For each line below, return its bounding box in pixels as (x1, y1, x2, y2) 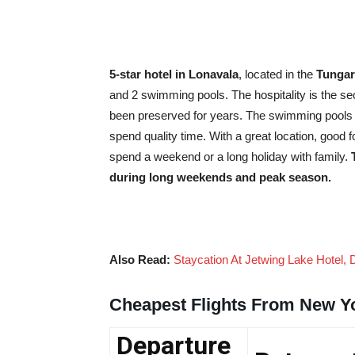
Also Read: (109, 252, 174, 266)
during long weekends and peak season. (109, 170, 331, 184)
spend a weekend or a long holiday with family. (109, 149, 351, 163)
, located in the (239, 67, 316, 81)
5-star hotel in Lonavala (109, 67, 239, 81)
